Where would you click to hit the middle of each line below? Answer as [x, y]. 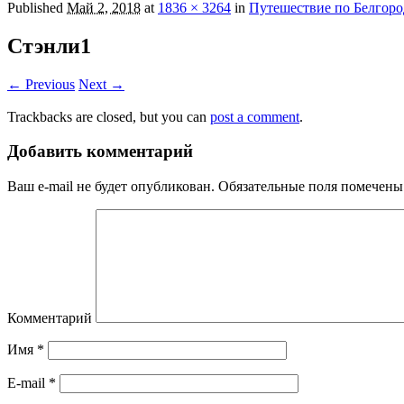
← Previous [41, 84]
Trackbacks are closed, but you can [109, 116]
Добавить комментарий [100, 151]
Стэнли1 [49, 46]
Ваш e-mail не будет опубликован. [111, 187]
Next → [101, 84]
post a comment [255, 116]
